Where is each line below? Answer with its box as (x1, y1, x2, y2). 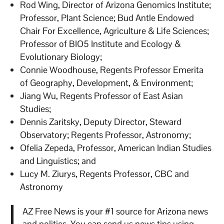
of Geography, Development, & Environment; (20, 76, 193, 88)
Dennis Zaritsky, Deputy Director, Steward (20, 115, 182, 127)
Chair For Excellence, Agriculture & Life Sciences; (20, 24, 209, 36)
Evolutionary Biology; (20, 50, 102, 62)
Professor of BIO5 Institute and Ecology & (20, 37, 181, 49)
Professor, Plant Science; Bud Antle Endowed (20, 11, 194, 23)
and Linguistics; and (20, 154, 96, 166)
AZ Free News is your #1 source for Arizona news (22, 205, 208, 217)
